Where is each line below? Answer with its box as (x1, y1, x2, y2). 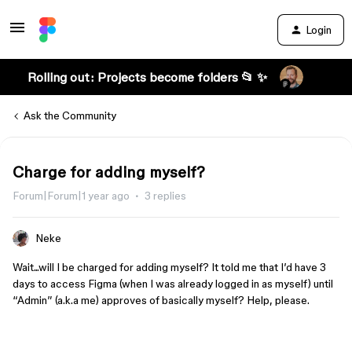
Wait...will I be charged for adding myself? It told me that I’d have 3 (13, 261, 326, 273)
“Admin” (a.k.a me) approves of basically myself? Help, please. (13, 294, 312, 306)
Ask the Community (24, 109, 116, 122)
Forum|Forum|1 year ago (13, 189, 130, 202)
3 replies (145, 189, 186, 202)
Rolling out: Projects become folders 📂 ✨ (27, 70, 267, 84)
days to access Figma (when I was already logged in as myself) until (13, 277, 333, 290)
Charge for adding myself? (13, 163, 205, 181)
